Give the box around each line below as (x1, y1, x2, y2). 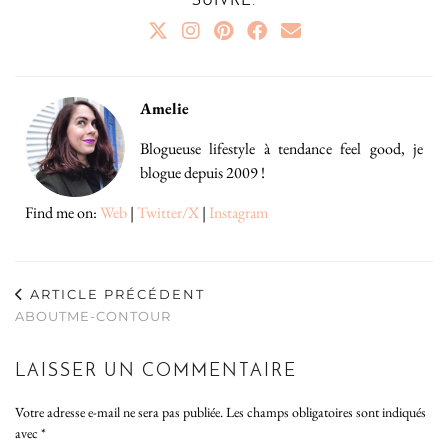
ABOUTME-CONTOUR (15, 308, 171, 325)
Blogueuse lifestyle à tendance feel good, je (140, 138, 423, 160)
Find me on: (25, 202, 100, 224)
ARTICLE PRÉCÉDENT (25, 286, 205, 303)
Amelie (140, 98, 189, 120)
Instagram (209, 202, 268, 224)
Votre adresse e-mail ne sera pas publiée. (15, 403, 223, 422)
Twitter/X (137, 202, 199, 224)
